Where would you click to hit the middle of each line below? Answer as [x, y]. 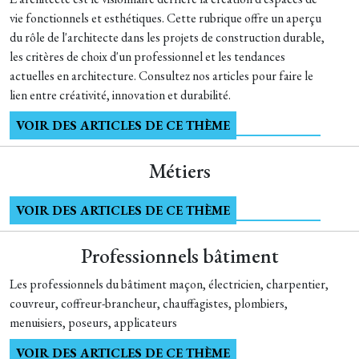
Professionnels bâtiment [179, 256]
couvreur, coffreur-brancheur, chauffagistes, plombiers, [149, 303]
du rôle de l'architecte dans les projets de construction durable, [167, 37]
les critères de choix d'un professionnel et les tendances [147, 56]
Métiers [179, 171]
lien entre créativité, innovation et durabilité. [120, 95]
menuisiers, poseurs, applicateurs [93, 323]
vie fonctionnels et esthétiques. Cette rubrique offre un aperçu [165, 18]
